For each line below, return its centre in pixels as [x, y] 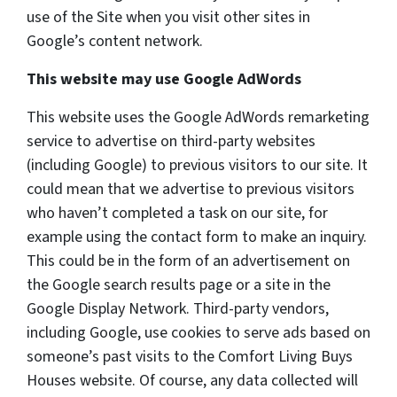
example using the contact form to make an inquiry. [197, 237]
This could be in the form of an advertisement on [188, 261]
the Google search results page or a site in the [179, 285]
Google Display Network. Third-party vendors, [178, 309]
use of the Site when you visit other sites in [168, 18]
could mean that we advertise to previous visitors [191, 190]
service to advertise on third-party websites [171, 142]
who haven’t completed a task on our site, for [177, 214]
